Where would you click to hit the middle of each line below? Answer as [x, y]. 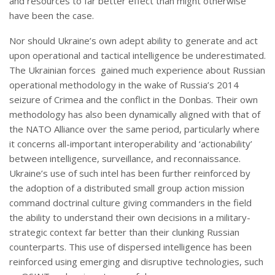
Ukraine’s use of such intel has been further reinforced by [130, 173]
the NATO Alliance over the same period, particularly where [134, 129]
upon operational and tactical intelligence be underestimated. [137, 56]
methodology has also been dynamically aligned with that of [135, 114]
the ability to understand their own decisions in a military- [130, 218]
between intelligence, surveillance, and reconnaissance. [126, 159]
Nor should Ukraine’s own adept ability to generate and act [134, 41]
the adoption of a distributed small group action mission [127, 188]
